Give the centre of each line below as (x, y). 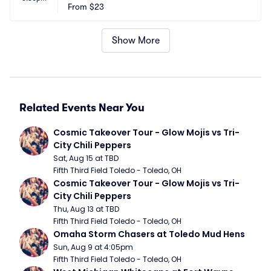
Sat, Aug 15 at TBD (86, 158)
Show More (135, 41)
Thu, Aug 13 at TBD (86, 209)
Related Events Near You (82, 108)
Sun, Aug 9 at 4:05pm (93, 247)
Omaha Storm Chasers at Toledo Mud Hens (149, 234)
